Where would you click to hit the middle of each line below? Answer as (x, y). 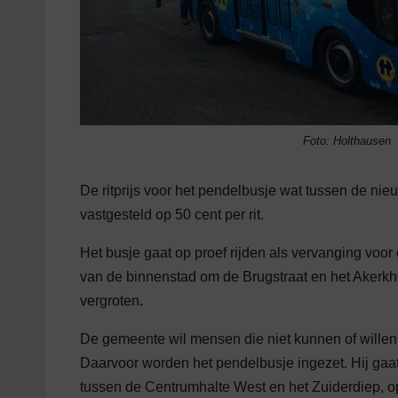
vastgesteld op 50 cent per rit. (172, 215)
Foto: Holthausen (346, 141)
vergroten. (111, 301)
